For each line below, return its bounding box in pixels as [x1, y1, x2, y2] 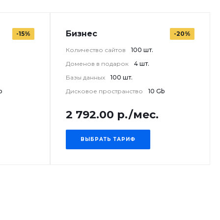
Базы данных [66, 74, 107, 81]
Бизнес [66, 29, 97, 38]
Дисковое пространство [66, 87, 144, 95]
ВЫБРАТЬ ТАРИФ [81, 136, 136, 142]
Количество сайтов [66, 46, 127, 54]
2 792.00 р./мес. [66, 108, 159, 121]
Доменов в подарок [66, 60, 130, 67]
